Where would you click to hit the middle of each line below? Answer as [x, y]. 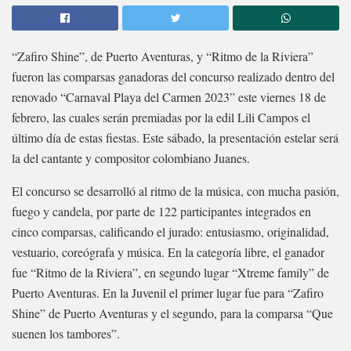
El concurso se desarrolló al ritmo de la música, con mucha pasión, [175, 190]
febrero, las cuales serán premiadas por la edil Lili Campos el [161, 117]
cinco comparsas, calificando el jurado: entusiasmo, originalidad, [170, 231]
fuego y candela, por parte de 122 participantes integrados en [161, 211]
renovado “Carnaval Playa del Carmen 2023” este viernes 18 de [169, 96]
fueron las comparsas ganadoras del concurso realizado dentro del [173, 76]
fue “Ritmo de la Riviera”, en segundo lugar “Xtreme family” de [170, 272]
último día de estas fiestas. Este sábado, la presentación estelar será [175, 137]
